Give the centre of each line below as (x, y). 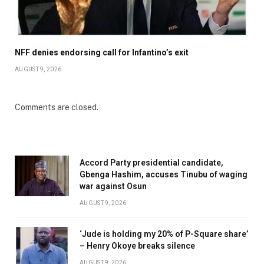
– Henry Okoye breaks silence (137, 246)
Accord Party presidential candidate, (151, 163)
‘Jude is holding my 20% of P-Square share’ (164, 234)
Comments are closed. (57, 108)
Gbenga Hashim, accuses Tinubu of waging (164, 175)
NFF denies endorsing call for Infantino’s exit (102, 53)
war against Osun (113, 187)
